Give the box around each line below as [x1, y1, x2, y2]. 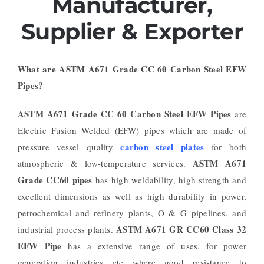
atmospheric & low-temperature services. [17, 157, 193, 169]
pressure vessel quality [17, 140, 121, 153]
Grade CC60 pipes [17, 173, 93, 186]
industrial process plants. [17, 223, 117, 235]
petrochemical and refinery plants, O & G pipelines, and [17, 206, 247, 219]
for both [204, 140, 247, 153]
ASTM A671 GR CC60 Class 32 [116, 222, 247, 236]
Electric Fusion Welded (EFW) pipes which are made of [17, 124, 247, 136]
